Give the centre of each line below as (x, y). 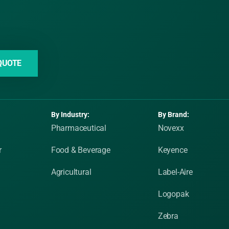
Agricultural (71, 172)
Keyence (173, 150)
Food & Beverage (81, 150)
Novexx (171, 128)
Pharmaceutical (79, 128)
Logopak (173, 194)
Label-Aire (175, 172)
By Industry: (70, 114)
